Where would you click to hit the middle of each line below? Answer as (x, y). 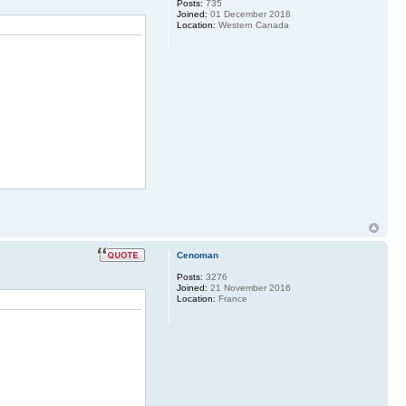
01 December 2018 (249, 14)
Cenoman (197, 255)
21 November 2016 (249, 288)
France (231, 299)
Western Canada (252, 24)
